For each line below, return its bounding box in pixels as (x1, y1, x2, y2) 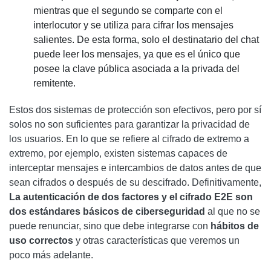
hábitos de (211, 221, 259, 231)
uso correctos (9, 235, 73, 246)
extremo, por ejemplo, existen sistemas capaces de (9, 148, 227, 158)
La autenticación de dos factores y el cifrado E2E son (9, 192, 253, 202)
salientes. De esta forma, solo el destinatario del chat (33, 34, 259, 45)
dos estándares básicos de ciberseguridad (9, 206, 205, 217)
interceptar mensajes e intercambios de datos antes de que (9, 163, 261, 173)
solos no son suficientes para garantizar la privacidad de (9, 119, 250, 129)
